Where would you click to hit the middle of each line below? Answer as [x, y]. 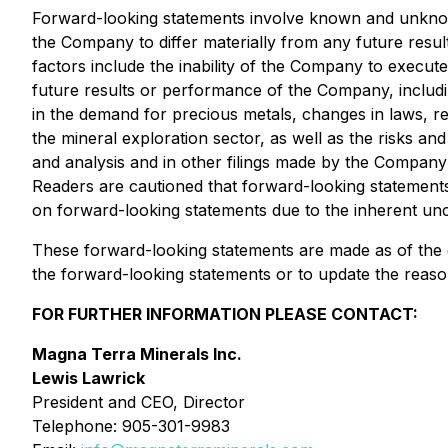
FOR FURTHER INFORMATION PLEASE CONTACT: [225, 314]
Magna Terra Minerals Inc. [137, 354]
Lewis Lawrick [88, 378]
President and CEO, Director [138, 402]
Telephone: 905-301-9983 [131, 426]
